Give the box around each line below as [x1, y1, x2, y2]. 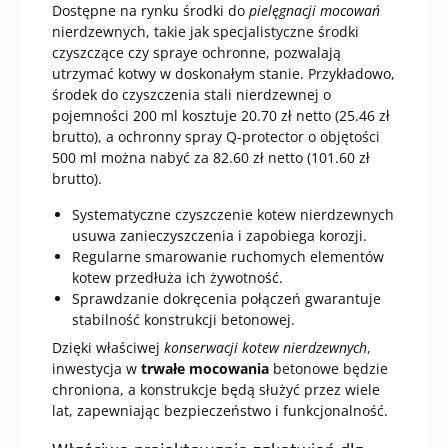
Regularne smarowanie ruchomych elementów [71, 246, 384, 266]
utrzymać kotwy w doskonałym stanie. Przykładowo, [51, 63, 395, 83]
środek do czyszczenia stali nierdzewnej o [51, 84, 331, 104]
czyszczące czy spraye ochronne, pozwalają [51, 42, 341, 62]
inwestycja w [51, 358, 141, 378]
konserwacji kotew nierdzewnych [163, 337, 367, 357]
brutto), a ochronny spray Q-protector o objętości [51, 126, 380, 146]
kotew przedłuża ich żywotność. [71, 267, 283, 287]
